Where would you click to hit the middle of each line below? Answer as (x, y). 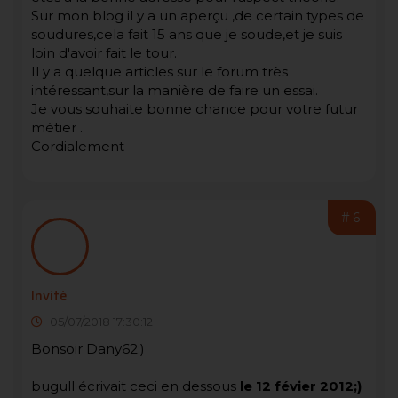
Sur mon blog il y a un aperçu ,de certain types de (198, 16)
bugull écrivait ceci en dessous (135, 386)
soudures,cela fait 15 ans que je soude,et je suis (187, 35)
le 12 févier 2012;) (301, 386)
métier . (57, 128)
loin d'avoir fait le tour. (104, 53)
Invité (49, 296)
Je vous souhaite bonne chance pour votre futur (195, 109)
